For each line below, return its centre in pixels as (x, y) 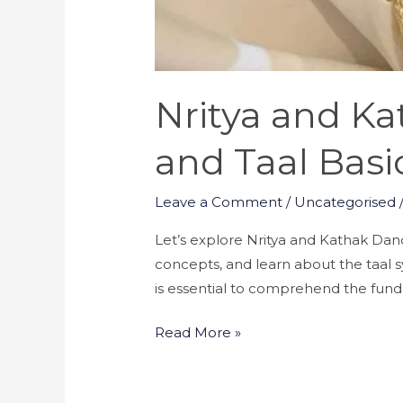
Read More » (198, 333)
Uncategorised (345, 201)
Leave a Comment (219, 201)
